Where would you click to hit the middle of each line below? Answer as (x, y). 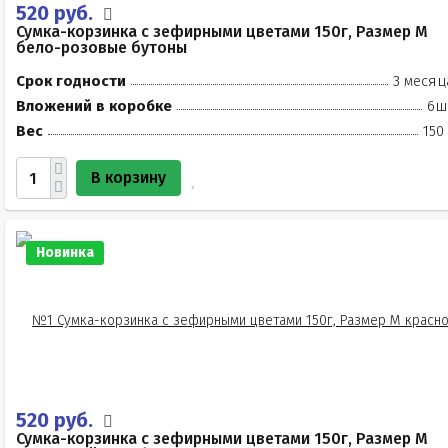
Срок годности (71, 81)
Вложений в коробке (94, 106)
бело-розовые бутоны (101, 47)
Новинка (65, 252)
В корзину (128, 177)
